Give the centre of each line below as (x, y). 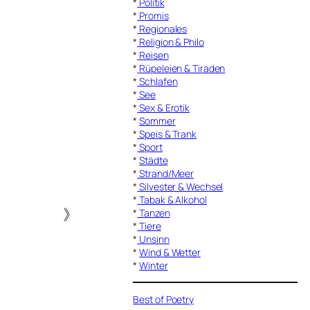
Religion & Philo (171, 42)
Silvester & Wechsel (180, 186)
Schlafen (157, 81)
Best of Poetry (164, 299)
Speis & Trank (167, 134)
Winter (154, 265)
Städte (154, 160)
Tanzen (154, 212)
